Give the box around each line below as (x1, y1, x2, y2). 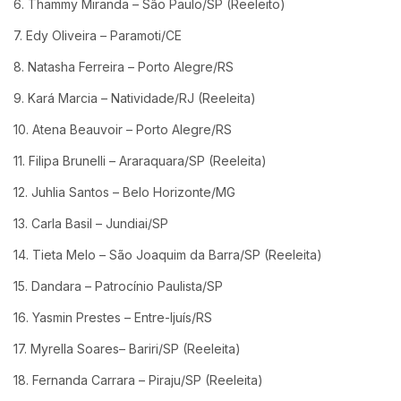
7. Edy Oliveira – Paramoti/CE (13, 27, 182, 43)
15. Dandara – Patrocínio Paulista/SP (13, 277, 223, 294)
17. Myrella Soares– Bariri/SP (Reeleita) (13, 340, 241, 356)
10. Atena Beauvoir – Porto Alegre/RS (13, 121, 232, 137)
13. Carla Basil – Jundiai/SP (13, 215, 168, 231)
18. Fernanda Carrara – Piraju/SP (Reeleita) (13, 371, 263, 388)
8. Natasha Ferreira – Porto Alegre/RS (13, 58, 234, 74)
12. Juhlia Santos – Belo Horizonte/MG (13, 183, 235, 200)
